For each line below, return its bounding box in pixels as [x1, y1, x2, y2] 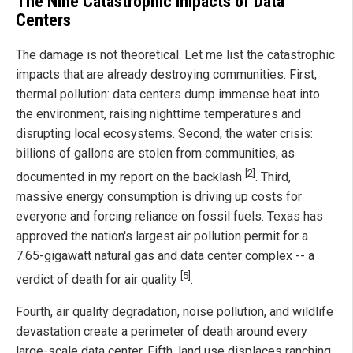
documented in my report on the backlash [16, 169, 245, 184]
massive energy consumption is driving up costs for [16, 188, 302, 204]
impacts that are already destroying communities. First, [16, 66, 317, 82]
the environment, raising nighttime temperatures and [16, 106, 301, 121]
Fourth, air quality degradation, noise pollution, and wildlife [16, 304, 333, 320]
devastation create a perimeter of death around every [16, 324, 307, 340]
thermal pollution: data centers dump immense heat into [16, 86, 320, 102]
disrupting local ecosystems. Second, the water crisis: [16, 125, 313, 141]
